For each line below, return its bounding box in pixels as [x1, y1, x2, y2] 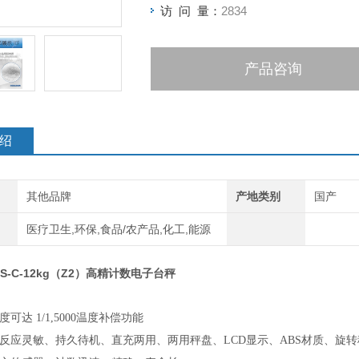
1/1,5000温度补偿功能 [33, 312, 143, 324]
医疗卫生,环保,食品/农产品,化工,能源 [26, 223, 211, 236]
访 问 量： [160, 4, 221, 18]
